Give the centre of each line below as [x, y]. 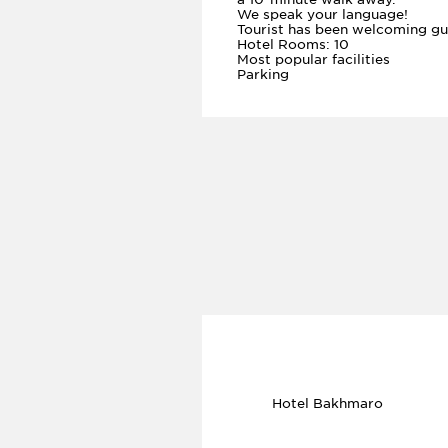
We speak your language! [322, 14]
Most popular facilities [313, 59]
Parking [263, 74]
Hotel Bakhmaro [327, 403]
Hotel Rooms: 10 [293, 44]
